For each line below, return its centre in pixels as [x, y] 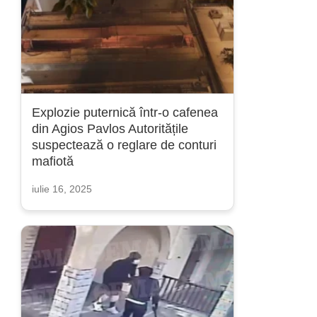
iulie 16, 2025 [62, 189]
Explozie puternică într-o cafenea [125, 113]
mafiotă [53, 161]
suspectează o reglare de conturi [124, 145]
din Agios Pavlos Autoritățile [110, 129]
